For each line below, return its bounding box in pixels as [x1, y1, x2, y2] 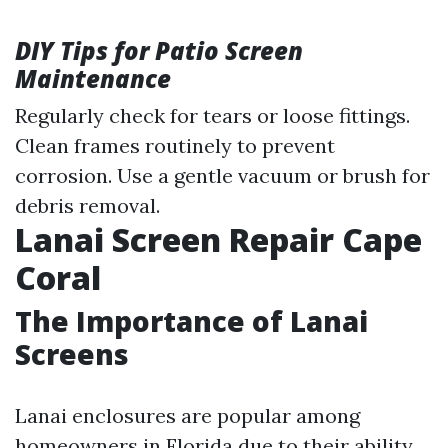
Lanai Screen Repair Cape [15, 218, 422, 261]
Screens [15, 335, 129, 373]
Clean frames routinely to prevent [15, 133, 335, 158]
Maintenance [15, 62, 171, 95]
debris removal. [15, 193, 160, 218]
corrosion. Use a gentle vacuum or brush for [15, 163, 430, 188]
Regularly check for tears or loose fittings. [15, 103, 410, 128]
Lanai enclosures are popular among [15, 403, 360, 428]
